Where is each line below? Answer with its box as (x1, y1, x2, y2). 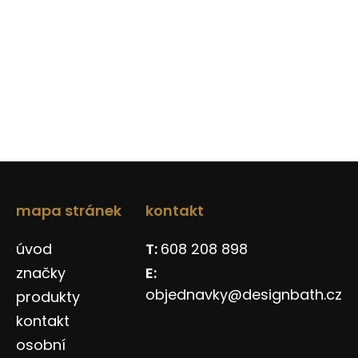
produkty (16, 286, 80, 307)
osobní (16, 334, 66, 355)
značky (16, 262, 66, 283)
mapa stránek (16, 200, 121, 221)
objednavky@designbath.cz (145, 284, 342, 304)
